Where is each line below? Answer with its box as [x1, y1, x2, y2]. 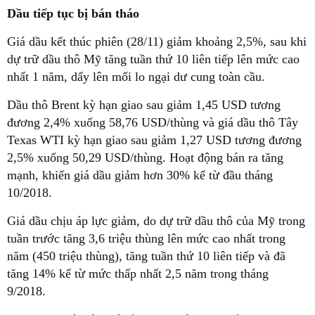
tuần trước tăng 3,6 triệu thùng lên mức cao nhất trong [7, 231, 285, 246]
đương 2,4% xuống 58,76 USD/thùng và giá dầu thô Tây [7, 115, 298, 130]
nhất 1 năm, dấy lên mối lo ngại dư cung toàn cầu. [7, 70, 265, 84]
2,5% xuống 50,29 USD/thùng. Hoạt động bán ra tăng [7, 150, 283, 165]
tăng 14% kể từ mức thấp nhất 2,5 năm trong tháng [7, 266, 269, 281]
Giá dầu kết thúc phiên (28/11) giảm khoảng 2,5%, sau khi [7, 34, 307, 49]
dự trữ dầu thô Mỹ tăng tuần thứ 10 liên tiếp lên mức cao [7, 52, 300, 67]
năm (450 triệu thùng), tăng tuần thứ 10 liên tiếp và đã [7, 249, 285, 264]
